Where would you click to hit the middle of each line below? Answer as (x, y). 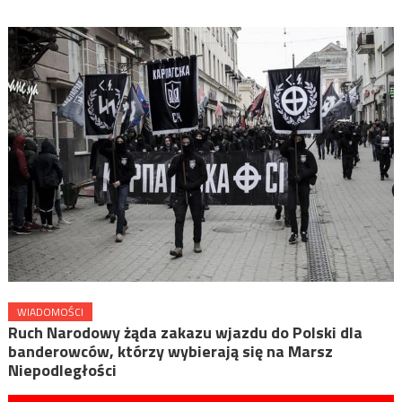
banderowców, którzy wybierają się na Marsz (170, 352)
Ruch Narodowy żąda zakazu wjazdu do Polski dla (185, 333)
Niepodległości (62, 371)
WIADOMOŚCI (50, 312)
